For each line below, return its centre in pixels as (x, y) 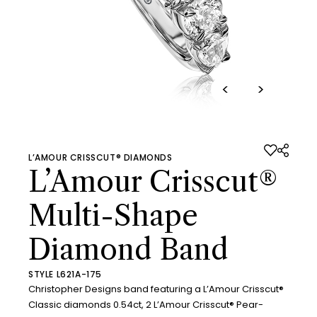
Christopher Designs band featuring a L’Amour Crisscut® (156, 289)
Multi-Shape (113, 215)
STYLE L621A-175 (65, 274)
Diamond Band (128, 249)
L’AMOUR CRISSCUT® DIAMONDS (100, 157)
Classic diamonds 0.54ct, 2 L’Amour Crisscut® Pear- (146, 304)
